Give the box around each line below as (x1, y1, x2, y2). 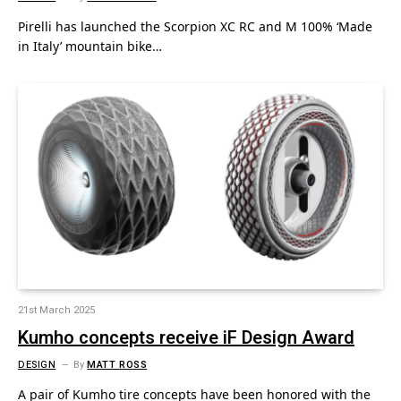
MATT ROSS (87, 356, 148, 372)
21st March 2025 (18, 302, 95, 318)
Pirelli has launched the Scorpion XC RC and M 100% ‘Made (18, 18, 372, 35)
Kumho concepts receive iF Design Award (18, 324, 354, 351)
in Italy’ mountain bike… (18, 38, 162, 55)
